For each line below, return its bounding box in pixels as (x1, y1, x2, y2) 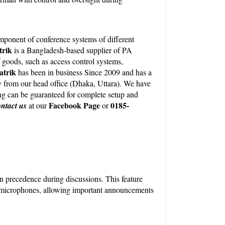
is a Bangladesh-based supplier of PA (14, 44, 132, 55)
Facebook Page (48, 99, 100, 111)
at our (26, 99, 47, 110)
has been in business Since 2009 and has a (16, 66, 152, 77)
